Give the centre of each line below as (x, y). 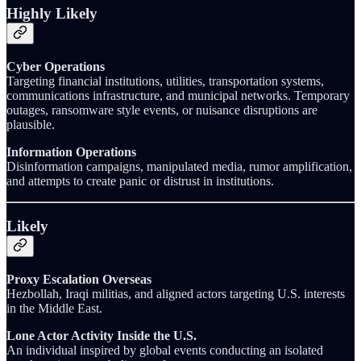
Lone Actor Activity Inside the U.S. (102, 335)
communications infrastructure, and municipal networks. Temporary (178, 95)
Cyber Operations (56, 66)
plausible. (31, 124)
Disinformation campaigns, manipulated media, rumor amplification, (179, 166)
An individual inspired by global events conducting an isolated (165, 350)
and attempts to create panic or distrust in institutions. (140, 180)
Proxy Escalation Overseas (79, 279)
